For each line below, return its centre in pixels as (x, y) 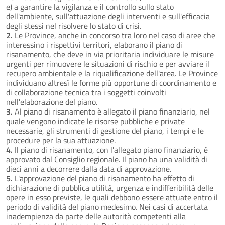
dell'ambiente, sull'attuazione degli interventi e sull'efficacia (108, 16)
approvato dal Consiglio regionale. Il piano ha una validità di (107, 159)
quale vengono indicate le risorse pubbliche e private (95, 121)
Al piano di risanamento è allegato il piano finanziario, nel (111, 111)
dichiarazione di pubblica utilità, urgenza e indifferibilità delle (110, 188)
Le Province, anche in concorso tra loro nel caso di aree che (114, 35)
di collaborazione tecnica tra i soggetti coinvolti (86, 92)
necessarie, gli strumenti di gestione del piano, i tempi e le (105, 130)
